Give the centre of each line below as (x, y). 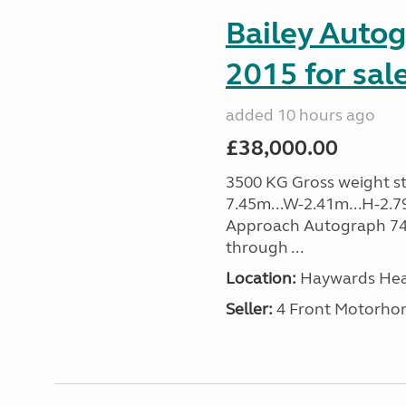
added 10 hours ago (300, 115)
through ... (264, 247)
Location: (261, 278)
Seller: (249, 309)
